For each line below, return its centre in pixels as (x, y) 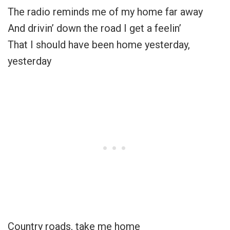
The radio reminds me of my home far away (105, 12)
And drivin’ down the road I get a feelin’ (94, 28)
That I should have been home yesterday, (99, 44)
